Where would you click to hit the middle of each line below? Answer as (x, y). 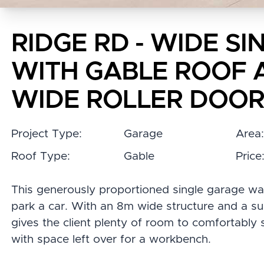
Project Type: (47, 134)
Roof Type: (41, 156)
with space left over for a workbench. (111, 239)
